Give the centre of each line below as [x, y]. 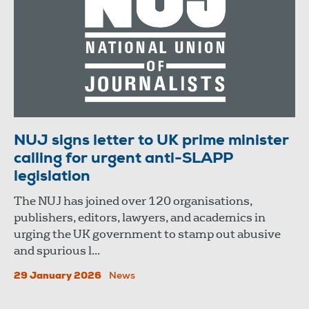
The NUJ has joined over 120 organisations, [133, 201]
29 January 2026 [58, 276]
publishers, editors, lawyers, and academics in [140, 217]
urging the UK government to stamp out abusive [147, 234]
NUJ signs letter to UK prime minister [151, 141]
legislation [52, 177]
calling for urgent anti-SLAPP [123, 159]
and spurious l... [57, 250]
